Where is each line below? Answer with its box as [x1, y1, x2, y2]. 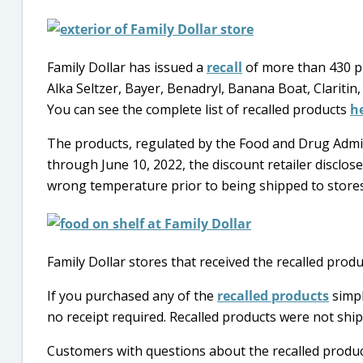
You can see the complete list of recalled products [47, 100, 350, 118]
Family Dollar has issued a [47, 58, 207, 76]
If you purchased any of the [47, 287, 217, 305]
